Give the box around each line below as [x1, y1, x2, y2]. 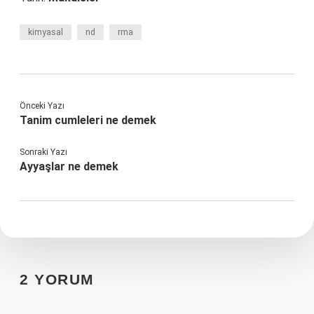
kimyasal [28, 27, 63, 37]
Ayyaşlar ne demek [20, 160, 118, 173]
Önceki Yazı [20, 101, 64, 111]
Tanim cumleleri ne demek [20, 114, 156, 127]
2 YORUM [20, 271, 95, 287]
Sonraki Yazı [20, 147, 67, 157]
